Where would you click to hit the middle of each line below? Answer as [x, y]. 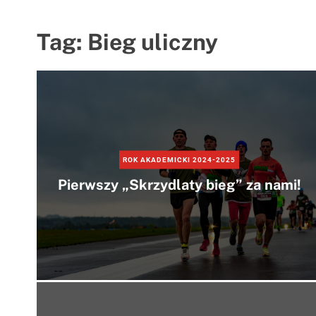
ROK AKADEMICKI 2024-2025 [179, 159]
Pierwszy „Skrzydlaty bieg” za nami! [179, 184]
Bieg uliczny [153, 42]
